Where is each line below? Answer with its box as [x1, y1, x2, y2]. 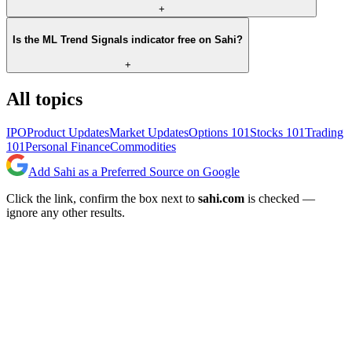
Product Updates [27, 126, 109, 140]
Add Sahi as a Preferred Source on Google [28, 165, 240, 179]
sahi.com [198, 192, 244, 206]
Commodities [110, 140, 176, 154]
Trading [305, 126, 343, 140]
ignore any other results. [6, 206, 125, 220]
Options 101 [189, 126, 250, 140]
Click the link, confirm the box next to [6, 192, 198, 206]
